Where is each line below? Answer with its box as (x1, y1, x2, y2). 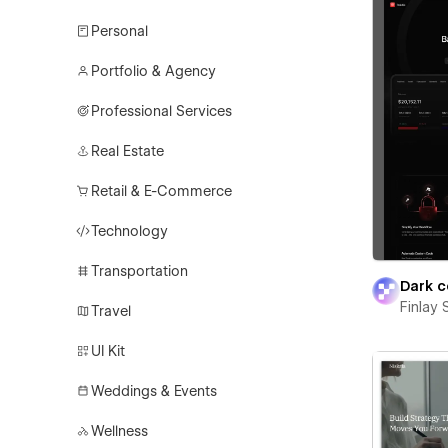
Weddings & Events (91, 383, 218, 399)
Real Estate (91, 143, 165, 159)
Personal (91, 23, 149, 39)
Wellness (91, 423, 149, 439)
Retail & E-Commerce (91, 183, 233, 199)
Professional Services (91, 103, 233, 119)
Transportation (91, 263, 189, 279)
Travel (91, 303, 132, 319)
